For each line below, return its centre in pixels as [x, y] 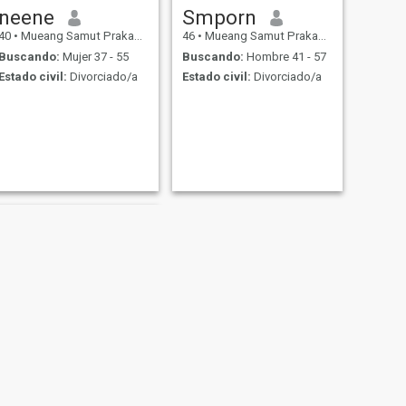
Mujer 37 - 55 [94, 56]
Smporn [219, 18]
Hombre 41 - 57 [285, 56]
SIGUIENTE [241, 389]
